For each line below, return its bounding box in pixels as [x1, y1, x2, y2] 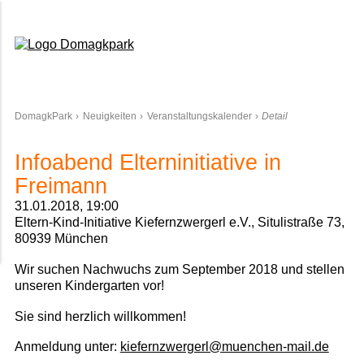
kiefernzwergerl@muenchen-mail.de [119, 340, 329, 354]
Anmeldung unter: [14, 340, 120, 354]
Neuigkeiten [82, 110, 136, 122]
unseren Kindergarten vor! [14, 278, 164, 292]
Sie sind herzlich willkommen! [14, 309, 186, 323]
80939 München [14, 232, 108, 246]
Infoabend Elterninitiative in [14, 150, 281, 175]
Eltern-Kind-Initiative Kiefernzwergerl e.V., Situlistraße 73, [14, 215, 344, 230]
